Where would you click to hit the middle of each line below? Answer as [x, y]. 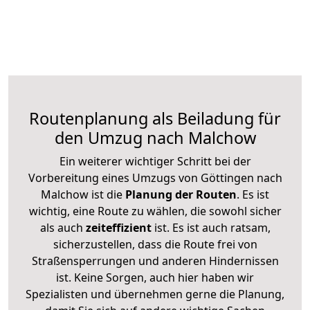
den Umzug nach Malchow [155, 137]
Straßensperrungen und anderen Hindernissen [155, 261]
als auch [63, 227]
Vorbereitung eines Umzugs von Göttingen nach [155, 177]
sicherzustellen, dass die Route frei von [155, 244]
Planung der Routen [180, 194]
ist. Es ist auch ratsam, [211, 227]
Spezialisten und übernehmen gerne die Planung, [155, 294]
